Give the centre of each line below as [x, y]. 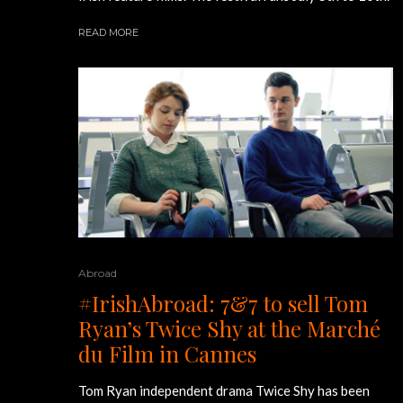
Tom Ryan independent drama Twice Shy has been [224, 391]
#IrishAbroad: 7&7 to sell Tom [223, 304]
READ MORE [108, 32]
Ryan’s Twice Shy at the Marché [229, 329]
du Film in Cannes [167, 354]
